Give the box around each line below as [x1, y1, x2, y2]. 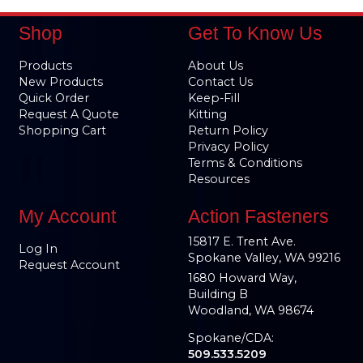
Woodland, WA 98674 [187, 302, 314, 318]
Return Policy [187, 123, 268, 139]
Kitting [187, 107, 227, 122]
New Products [18, 75, 103, 90]
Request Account [18, 257, 120, 272]
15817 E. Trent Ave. [187, 233, 296, 249]
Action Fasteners [187, 205, 329, 227]
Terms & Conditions [187, 156, 302, 171]
